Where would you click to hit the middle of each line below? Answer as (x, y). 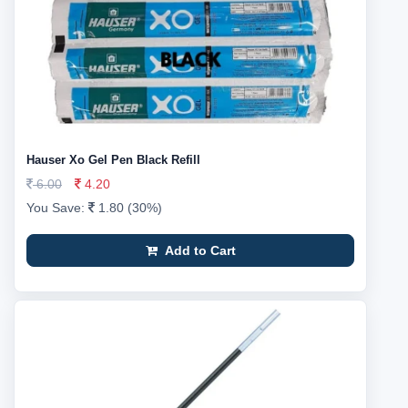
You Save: (57, 208)
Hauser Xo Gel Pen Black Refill (113, 160)
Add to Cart (198, 250)
